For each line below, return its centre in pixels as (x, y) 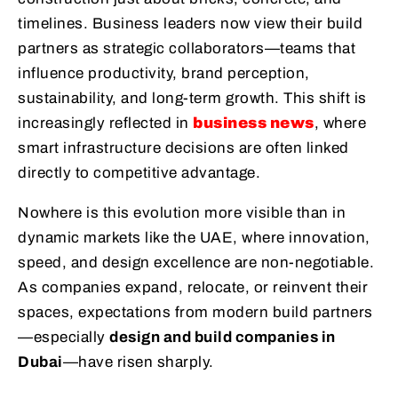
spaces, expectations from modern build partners (195, 312)
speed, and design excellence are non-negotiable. (196, 262)
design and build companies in (223, 337)
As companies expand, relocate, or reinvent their (193, 287)
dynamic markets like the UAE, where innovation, (194, 237)
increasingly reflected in (105, 123)
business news (254, 123)
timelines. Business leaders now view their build (190, 23)
